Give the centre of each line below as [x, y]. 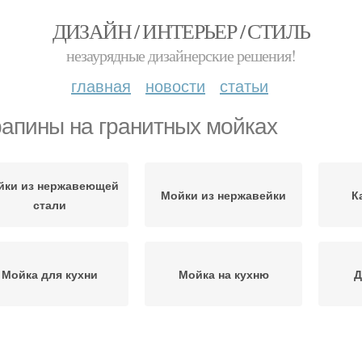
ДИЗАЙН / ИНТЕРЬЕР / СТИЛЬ [181, 31]
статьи [244, 85]
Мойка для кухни [50, 274]
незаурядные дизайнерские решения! [181, 55]
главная [101, 85]
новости [175, 85]
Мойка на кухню [223, 274]
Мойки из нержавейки [223, 195]
